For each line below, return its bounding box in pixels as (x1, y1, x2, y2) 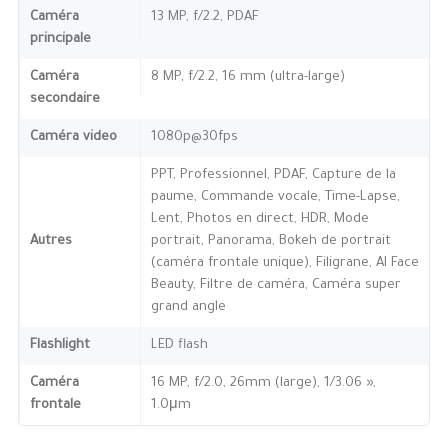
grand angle (150, 300, 226, 316)
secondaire (29, 92, 100, 108)
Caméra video (29, 130, 117, 146)
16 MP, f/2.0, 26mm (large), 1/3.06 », (150, 376, 376, 392)
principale (29, 32, 91, 48)
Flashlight (29, 338, 90, 354)
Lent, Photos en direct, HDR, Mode (150, 212, 369, 228)
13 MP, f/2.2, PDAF (150, 10, 259, 26)
